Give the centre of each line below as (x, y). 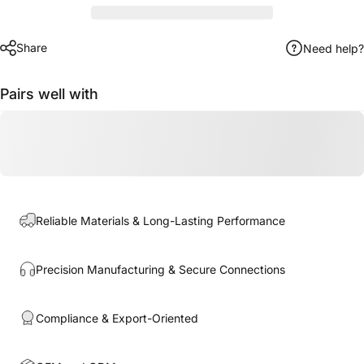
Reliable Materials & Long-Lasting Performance (160, 220)
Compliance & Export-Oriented (117, 318)
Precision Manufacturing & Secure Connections (160, 269)
